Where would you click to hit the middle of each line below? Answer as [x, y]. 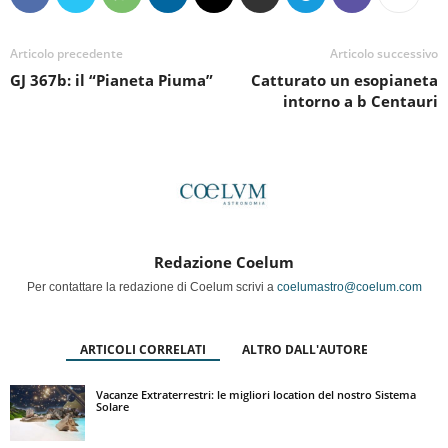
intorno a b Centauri [360, 101]
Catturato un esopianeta [344, 80]
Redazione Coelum [224, 262]
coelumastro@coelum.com [349, 287]
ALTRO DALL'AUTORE [305, 350]
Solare [112, 407]
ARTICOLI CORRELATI [143, 350]
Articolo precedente [66, 54]
